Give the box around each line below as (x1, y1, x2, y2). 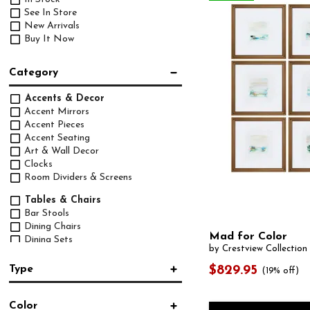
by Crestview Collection (209, 244, 308, 253)
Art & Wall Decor (21, 145, 100, 156)
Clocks (21, 158, 53, 170)
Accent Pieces (21, 119, 85, 130)
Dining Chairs (21, 221, 82, 232)
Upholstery (21, 283, 77, 294)
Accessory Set (21, 289, 89, 300)
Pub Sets (21, 260, 63, 271)
